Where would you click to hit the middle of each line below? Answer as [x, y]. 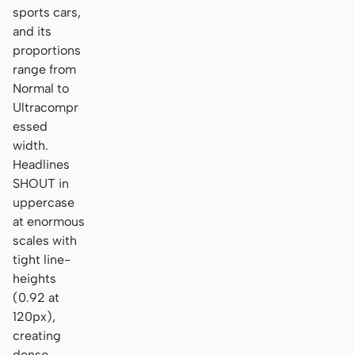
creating [37, 335]
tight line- [42, 259]
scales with [45, 240]
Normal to [41, 88]
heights [34, 278]
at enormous [49, 221]
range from [44, 69]
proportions [47, 50]
